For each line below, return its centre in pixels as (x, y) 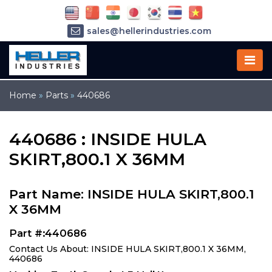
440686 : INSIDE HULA (108, 139)
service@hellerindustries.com (149, 49)
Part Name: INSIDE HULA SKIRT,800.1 (132, 194)
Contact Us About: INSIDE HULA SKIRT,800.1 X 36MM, (127, 249)
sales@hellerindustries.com (149, 31)
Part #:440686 (48, 233)
